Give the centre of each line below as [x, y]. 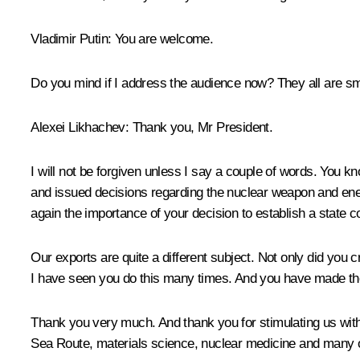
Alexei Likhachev [78, 128]
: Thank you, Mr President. [199, 128]
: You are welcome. [161, 39]
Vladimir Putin [69, 39]
